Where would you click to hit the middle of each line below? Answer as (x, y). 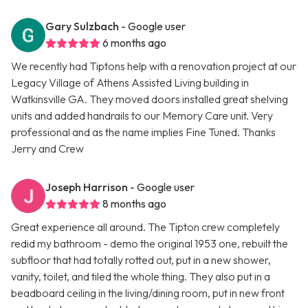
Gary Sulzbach (82, 26)
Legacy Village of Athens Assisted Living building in (130, 83)
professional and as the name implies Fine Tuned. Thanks (143, 132)
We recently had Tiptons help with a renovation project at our (154, 66)
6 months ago (134, 43)
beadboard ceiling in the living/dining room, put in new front (148, 293)
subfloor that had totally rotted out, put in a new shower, (141, 260)
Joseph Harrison (87, 187)
